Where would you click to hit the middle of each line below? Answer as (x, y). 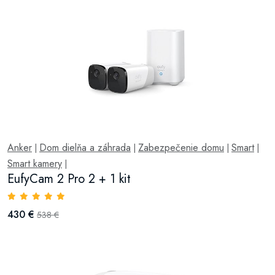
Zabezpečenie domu (181, 148)
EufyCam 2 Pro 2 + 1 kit (69, 179)
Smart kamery (35, 164)
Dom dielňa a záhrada (85, 148)
